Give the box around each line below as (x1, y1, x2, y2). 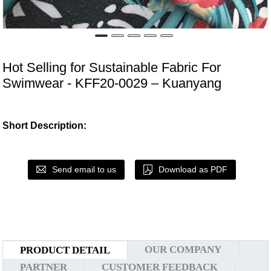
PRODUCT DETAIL (20, 244, 111, 256)
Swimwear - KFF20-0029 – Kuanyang (2, 76, 222, 91)
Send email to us (51, 165, 116, 174)
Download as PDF (158, 165, 227, 174)
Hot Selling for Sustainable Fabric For (2, 60, 221, 75)
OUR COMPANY (145, 244, 222, 256)
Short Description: (2, 120, 87, 131)
